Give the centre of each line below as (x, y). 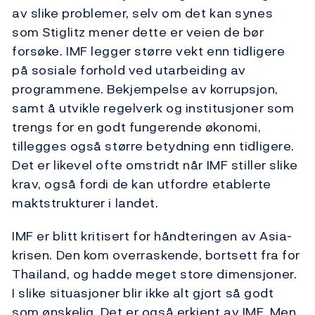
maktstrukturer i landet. (85, 203)
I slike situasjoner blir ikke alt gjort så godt (143, 293)
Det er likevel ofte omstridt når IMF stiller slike (155, 165)
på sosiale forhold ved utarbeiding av (129, 70)
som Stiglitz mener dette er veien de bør (138, 32)
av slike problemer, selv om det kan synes (143, 13)
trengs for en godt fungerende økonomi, (137, 127)
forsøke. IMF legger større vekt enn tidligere (149, 51)
